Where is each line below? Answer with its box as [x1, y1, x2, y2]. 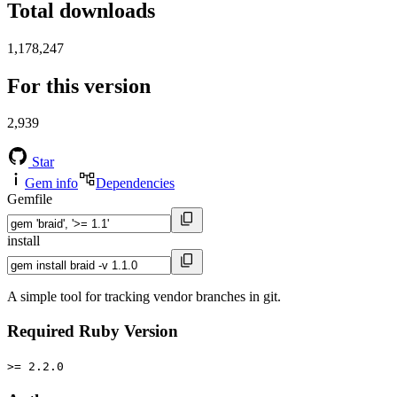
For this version [7, 74, 151, 97]
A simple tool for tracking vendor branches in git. [7, 289, 281, 305]
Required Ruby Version [7, 322, 178, 341]
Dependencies [96, 175, 175, 191]
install [7, 233, 40, 249]
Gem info [25, 175, 78, 191]
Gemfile [7, 191, 52, 207]
